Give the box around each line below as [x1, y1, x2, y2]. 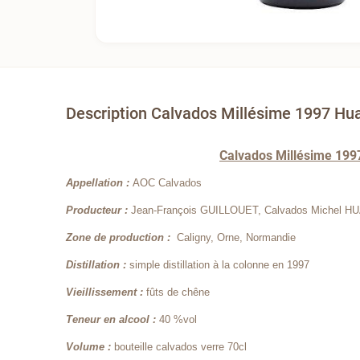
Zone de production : [66, 231, 178, 243]
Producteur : [66, 203, 132, 216]
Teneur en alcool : [66, 313, 160, 325]
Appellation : [66, 176, 133, 189]
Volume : [66, 340, 115, 353]
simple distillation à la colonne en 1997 [129, 258, 310, 271]
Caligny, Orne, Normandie [177, 231, 297, 243]
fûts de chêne [146, 285, 211, 298]
